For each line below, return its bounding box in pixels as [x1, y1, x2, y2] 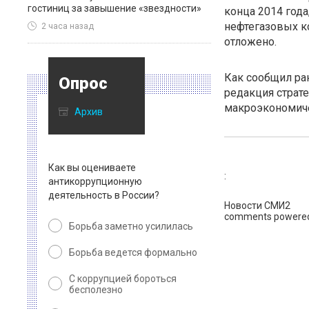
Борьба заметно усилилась [69, 221, 193, 232]
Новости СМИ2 [223, 200, 290, 211]
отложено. [223, 35, 277, 48]
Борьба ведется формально [69, 247, 197, 258]
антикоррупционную [48, 176, 142, 187]
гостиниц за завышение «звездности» [28, 3, 201, 14]
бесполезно [69, 284, 123, 295]
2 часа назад [41, 21, 94, 32]
